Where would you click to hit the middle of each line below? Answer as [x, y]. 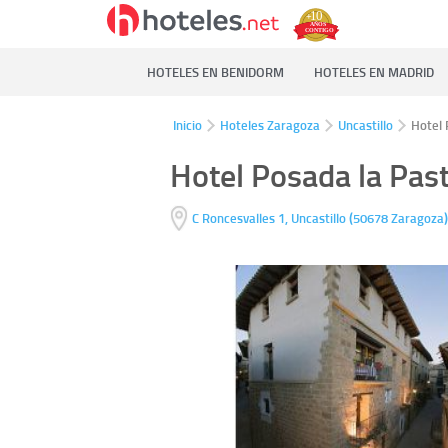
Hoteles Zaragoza [270, 125]
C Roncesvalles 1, [241, 218]
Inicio [187, 125]
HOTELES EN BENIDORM [215, 72]
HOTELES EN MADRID [374, 72]
